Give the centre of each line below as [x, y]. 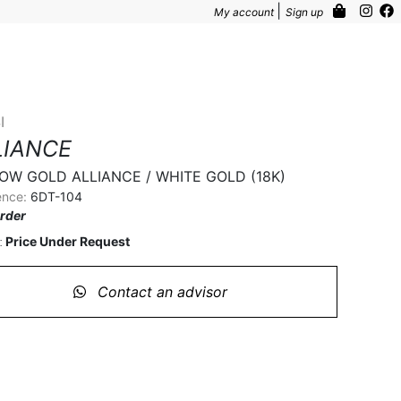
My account [245, 12]
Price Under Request [68, 241]
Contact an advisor [160, 292]
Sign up [306, 12]
